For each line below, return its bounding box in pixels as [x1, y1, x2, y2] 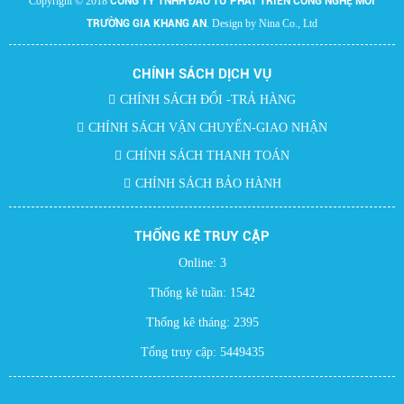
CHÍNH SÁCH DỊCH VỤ [133, 66, 271, 83]
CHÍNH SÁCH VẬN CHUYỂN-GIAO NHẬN [88, 121, 327, 135]
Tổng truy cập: [140, 345, 220, 360]
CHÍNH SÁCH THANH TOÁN [126, 149, 289, 163]
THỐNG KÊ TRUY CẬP [134, 228, 270, 245]
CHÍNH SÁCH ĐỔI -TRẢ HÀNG [120, 93, 296, 107]
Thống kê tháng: [145, 316, 234, 330]
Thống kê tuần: [149, 286, 230, 300]
